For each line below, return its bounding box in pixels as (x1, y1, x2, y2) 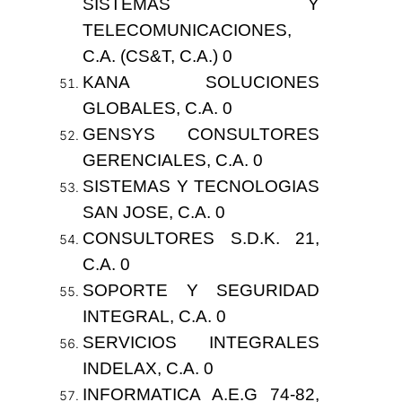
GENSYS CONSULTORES (82, 125, 320, 144)
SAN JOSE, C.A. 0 (82, 203, 225, 223)
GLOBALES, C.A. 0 (82, 99, 232, 118)
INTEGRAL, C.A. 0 (82, 307, 226, 327)
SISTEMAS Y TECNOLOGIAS (82, 177, 320, 197)
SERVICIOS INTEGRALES (82, 333, 320, 353)
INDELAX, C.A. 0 (82, 359, 214, 379)
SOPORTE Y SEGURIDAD (82, 281, 320, 301)
